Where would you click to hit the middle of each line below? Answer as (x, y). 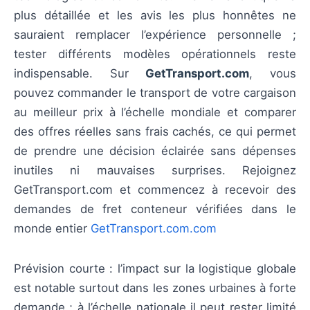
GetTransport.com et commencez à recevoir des (155, 190)
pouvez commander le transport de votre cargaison (155, 93)
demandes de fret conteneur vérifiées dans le (155, 209)
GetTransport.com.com (154, 229)
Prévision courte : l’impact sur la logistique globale (155, 269)
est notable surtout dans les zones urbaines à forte (155, 288)
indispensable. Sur (80, 74)
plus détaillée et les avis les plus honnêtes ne (155, 16)
